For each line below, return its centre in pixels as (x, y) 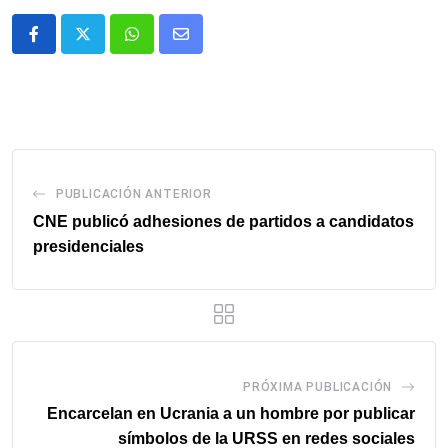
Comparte (214, 46)
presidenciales (88, 246)
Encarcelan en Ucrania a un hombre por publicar (231, 413)
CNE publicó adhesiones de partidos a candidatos (223, 221)
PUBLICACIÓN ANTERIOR (133, 193)
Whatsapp (166, 46)
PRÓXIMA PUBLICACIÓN (317, 386)
